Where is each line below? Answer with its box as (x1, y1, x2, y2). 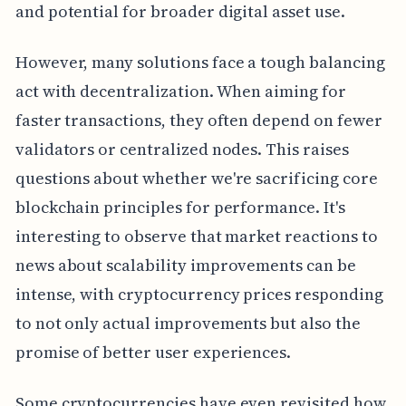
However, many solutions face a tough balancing (14, 50, 385, 73)
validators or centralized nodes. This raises (14, 137, 349, 160)
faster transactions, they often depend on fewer (14, 108, 382, 131)
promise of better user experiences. (14, 340, 292, 363)
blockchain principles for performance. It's (14, 195, 345, 218)
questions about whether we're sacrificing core (14, 166, 378, 189)
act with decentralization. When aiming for (14, 79, 346, 102)
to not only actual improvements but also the (14, 311, 361, 334)
